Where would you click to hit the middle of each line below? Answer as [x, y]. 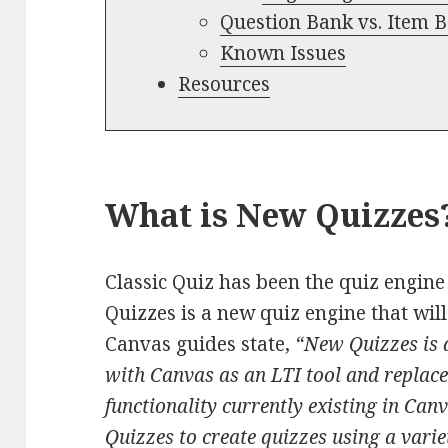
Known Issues [282, 52]
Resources [224, 83]
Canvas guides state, [200, 343]
